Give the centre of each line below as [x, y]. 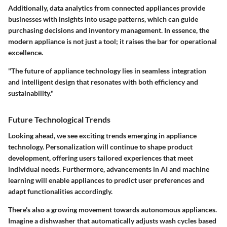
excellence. [26, 53]
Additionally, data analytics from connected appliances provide [107, 8]
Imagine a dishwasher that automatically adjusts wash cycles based [112, 220]
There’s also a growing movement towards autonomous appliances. [112, 209]
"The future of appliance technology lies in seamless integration [107, 71]
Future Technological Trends [59, 120]
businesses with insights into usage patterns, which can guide [103, 19]
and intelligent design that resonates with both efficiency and [103, 82]
